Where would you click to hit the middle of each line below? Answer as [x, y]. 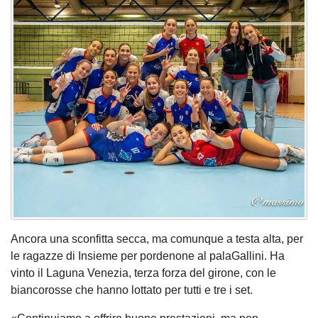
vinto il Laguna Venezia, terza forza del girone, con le [143, 273]
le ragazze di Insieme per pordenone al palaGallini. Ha [148, 256]
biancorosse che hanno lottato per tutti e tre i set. [133, 290]
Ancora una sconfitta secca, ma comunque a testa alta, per [157, 238]
